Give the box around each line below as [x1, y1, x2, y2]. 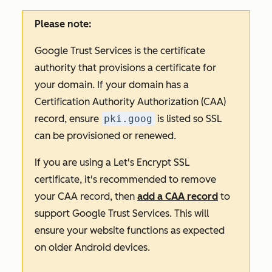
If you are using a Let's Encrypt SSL [35, 157, 189, 168]
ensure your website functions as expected [35, 225, 225, 236]
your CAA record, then [35, 191, 137, 202]
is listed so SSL [155, 113, 222, 124]
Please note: [35, 18, 92, 30]
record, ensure [35, 113, 101, 124]
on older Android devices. [35, 242, 152, 253]
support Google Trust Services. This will [35, 208, 209, 219]
